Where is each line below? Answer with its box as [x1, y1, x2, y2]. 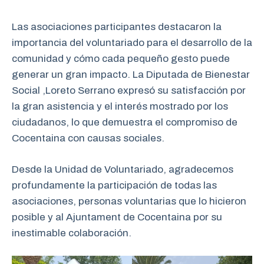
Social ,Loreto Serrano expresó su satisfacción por [12, 85, 246, 97]
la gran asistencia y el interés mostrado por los [12, 101, 228, 113]
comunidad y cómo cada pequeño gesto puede [12, 53, 230, 65]
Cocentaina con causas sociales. [12, 133, 164, 144]
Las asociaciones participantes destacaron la [12, 21, 222, 33]
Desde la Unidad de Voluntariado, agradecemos [12, 163, 233, 175]
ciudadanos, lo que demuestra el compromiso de [12, 117, 237, 128]
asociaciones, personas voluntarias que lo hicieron [12, 195, 246, 207]
